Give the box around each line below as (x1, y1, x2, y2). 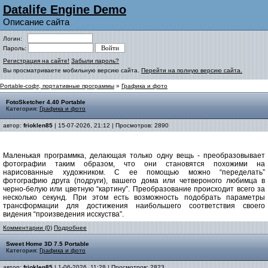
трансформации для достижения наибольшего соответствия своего (3, 202, 265, 210)
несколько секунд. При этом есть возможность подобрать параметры (3, 193, 265, 202)
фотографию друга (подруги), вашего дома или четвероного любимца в (3, 176, 265, 185)
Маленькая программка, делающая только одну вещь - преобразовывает (3, 151, 265, 160)
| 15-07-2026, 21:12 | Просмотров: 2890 (53, 122, 169, 129)
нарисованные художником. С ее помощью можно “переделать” (3, 168, 265, 176)
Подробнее (54, 224, 87, 231)
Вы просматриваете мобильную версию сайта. (3, 67, 141, 74)
